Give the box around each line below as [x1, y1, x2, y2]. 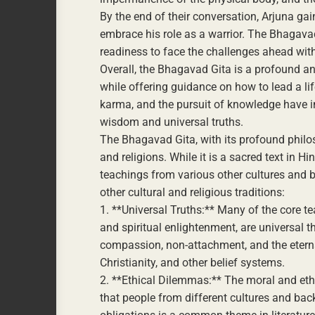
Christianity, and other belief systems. [100, 256, 285, 269]
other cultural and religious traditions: [100, 186, 285, 199]
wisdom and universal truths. [100, 115, 243, 129]
